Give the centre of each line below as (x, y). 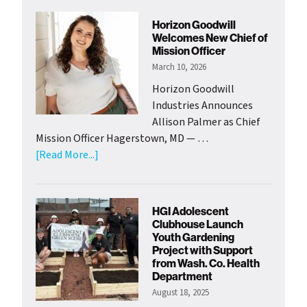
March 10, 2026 (179, 67)
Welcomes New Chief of (210, 38)
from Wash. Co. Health (206, 263)
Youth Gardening (193, 237)
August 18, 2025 (181, 293)
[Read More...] (67, 155)
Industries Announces (202, 106)
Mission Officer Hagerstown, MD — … (122, 139)
